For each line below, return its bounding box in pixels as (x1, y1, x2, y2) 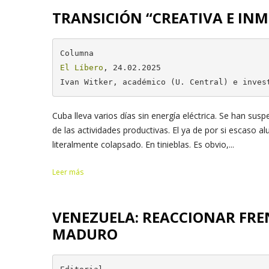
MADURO (52, 224, 118, 244)
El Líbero (59, 62, 103, 72)
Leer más (52, 167, 83, 178)
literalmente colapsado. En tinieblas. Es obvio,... (52, 139, 234, 150)
